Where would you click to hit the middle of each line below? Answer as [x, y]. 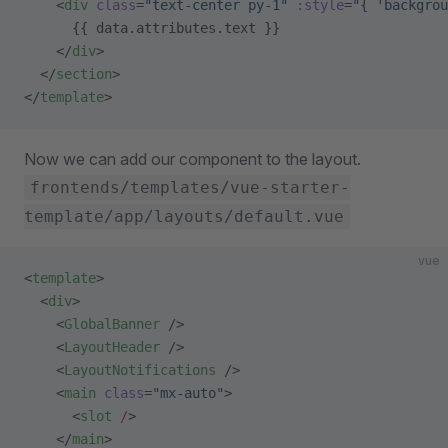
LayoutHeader [112, 347]
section [84, 74]
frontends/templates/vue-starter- [190, 187]
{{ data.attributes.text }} [152, 28]
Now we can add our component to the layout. [192, 159]
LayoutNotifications [140, 370]
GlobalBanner [112, 324]
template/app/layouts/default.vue [184, 216]
